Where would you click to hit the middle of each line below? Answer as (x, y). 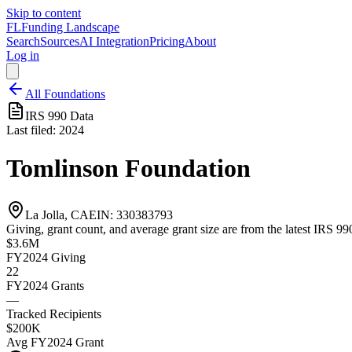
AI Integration (114, 41)
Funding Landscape (70, 27)
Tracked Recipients (54, 313)
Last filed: (33, 130)
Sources (60, 41)
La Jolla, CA (57, 214)
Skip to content (44, 13)
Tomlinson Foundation (128, 169)
